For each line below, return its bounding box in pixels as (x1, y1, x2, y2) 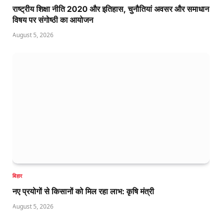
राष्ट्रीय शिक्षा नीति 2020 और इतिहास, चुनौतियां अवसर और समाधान (12, 4, 209, 14)
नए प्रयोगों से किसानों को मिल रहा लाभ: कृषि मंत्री (12, 186, 154, 197)
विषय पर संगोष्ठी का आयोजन (12, 15, 93, 25)
